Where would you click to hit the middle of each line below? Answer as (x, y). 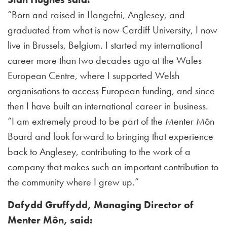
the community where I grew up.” (73, 182)
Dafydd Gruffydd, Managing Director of (101, 205)
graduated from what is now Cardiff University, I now (112, 30)
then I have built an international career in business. (108, 106)
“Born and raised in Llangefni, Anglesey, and (96, 15)
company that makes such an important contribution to (113, 167)
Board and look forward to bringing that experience (110, 136)
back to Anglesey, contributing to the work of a (99, 152)
